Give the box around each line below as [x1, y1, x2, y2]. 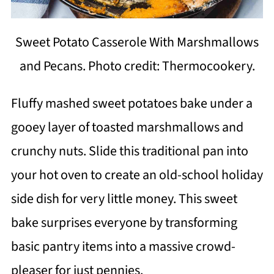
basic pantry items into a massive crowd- [10, 236, 235, 256]
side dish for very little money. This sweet [10, 188, 237, 209]
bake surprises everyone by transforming [10, 212, 237, 232]
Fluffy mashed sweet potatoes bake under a [10, 93, 253, 113]
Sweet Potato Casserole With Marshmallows [15, 32, 259, 52]
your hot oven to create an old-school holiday [10, 165, 263, 185]
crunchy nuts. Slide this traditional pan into [10, 141, 248, 161]
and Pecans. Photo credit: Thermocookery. [19, 56, 255, 76]
